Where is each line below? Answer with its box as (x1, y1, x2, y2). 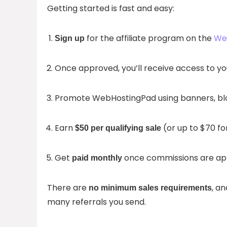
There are (47, 181, 89, 194)
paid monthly (72, 153, 122, 162)
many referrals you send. (47, 196, 146, 208)
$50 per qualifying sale (75, 123, 161, 132)
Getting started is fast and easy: (47, 2, 174, 14)
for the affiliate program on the (85, 32, 214, 44)
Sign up (55, 33, 85, 43)
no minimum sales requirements (89, 183, 212, 192)
